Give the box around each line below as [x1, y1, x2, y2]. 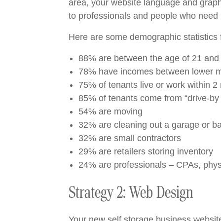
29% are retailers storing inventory [78, 147, 213, 156]
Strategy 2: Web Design [68, 182, 193, 203]
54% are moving [78, 107, 143, 116]
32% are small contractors [78, 133, 181, 143]
